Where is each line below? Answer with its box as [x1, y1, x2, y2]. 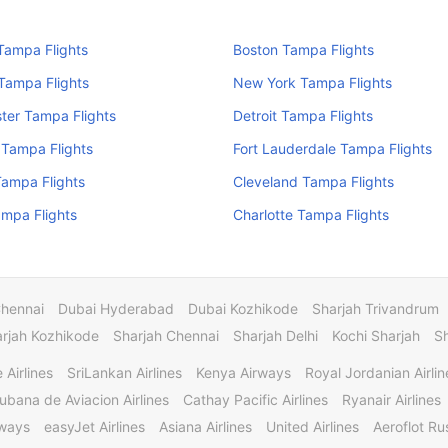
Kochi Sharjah [332, 327, 420, 344]
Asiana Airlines [159, 418, 252, 435]
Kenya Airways [196, 364, 291, 381]
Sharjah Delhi [233, 327, 318, 344]
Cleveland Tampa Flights [232, 173, 394, 190]
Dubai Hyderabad [58, 300, 174, 317]
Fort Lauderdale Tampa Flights [232, 140, 432, 157]
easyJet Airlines [44, 418, 145, 435]
